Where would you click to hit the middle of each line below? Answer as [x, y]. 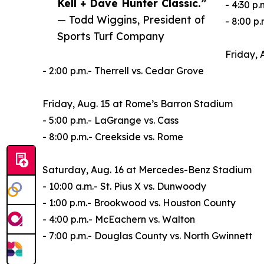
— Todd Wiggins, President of [131, 19]
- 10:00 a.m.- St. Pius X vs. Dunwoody [124, 186]
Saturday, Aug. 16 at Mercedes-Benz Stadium [147, 169]
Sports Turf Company [110, 36]
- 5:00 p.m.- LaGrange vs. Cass [110, 120]
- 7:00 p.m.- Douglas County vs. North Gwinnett [147, 235]
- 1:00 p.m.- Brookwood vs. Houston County [139, 202]
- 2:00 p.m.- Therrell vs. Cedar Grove [123, 70]
